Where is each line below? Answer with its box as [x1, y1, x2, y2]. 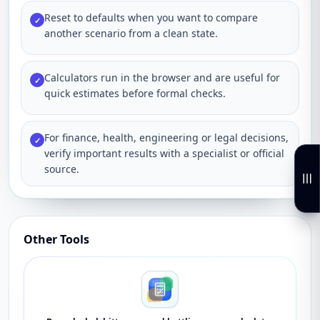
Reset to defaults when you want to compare [44, 11, 258, 24]
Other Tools [24, 231, 89, 247]
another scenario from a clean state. [44, 26, 218, 40]
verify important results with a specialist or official [44, 146, 284, 160]
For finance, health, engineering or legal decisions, [44, 131, 289, 144]
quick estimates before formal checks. [44, 86, 226, 100]
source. [44, 162, 79, 176]
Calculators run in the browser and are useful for [44, 71, 280, 84]
